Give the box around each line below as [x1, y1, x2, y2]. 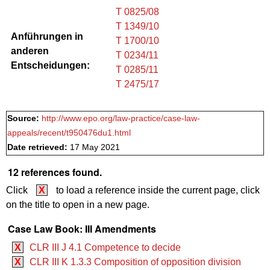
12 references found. [8, 165, 102, 179]
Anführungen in [11, 31, 83, 42]
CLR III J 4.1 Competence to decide [30, 242, 181, 253]
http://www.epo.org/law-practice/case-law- [42, 113, 200, 123]
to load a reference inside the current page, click [54, 185, 260, 196]
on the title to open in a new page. [6, 199, 149, 210]
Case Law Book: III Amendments [8, 222, 156, 236]
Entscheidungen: [11, 60, 90, 71]
